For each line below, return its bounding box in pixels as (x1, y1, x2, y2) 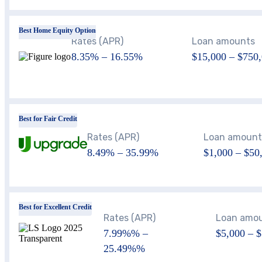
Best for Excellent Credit (19, 202, 92, 211)
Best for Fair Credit (19, 114, 77, 123)
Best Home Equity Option (19, 26, 96, 35)
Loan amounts (191, 36, 255, 47)
